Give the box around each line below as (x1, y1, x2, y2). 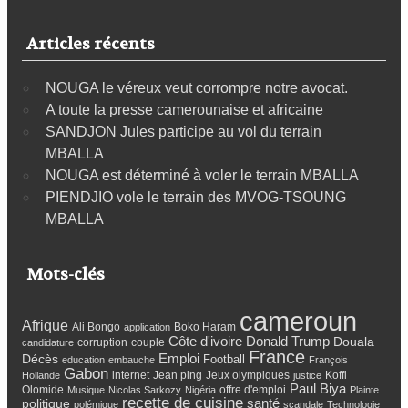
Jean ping (153, 368, 202, 382)
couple (131, 335, 165, 349)
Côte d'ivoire (168, 332, 242, 349)
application (124, 321, 170, 332)
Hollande (22, 369, 60, 381)
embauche (108, 353, 155, 365)
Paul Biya (290, 380, 346, 396)
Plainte (350, 383, 379, 395)
